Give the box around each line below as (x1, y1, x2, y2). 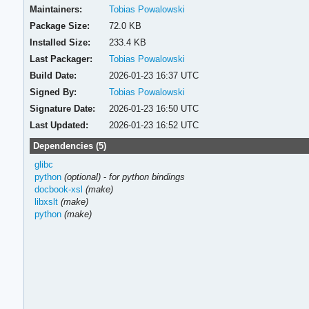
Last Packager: (30, 53, 93, 64)
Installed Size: (30, 37, 91, 48)
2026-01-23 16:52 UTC (108, 119, 199, 130)
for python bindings (108, 171, 185, 182)
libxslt (34, 196, 58, 207)
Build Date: (30, 70, 77, 81)
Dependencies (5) (32, 140, 106, 151)
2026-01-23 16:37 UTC (108, 70, 199, 81)
